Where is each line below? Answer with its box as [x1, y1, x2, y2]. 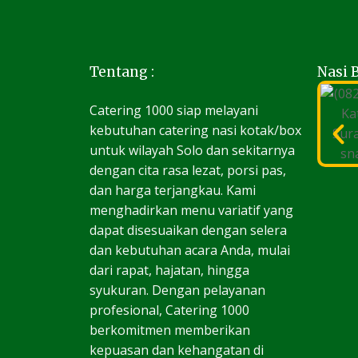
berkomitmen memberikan [89, 321, 250, 339]
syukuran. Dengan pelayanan [89, 281, 265, 299]
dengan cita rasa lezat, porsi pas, [89, 161, 286, 179]
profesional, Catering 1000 [89, 301, 249, 319]
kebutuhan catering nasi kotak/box [89, 121, 301, 139]
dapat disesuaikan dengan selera [89, 221, 287, 239]
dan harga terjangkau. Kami [89, 181, 256, 199]
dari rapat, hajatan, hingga [89, 261, 249, 279]
